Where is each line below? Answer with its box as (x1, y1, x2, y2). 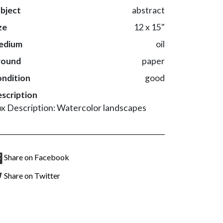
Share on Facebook (4, 152, 69, 162)
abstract (132, 5, 165, 16)
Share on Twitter (4, 171, 60, 180)
